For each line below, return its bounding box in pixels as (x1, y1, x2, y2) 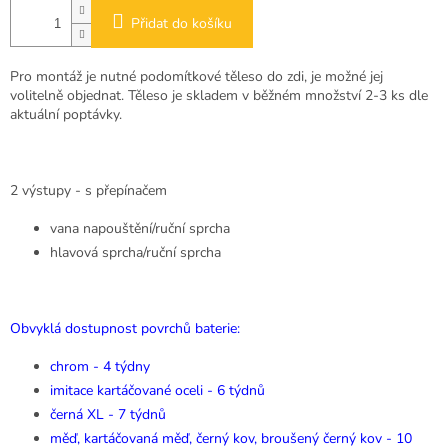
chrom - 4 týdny (50, 357, 150, 377)
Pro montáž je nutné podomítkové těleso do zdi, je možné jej (10, 67, 383, 87)
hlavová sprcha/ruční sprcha (50, 243, 221, 263)
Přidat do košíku (131, 14, 232, 34)
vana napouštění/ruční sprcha (50, 219, 230, 239)
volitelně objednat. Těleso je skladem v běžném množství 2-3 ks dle (10, 86, 428, 106)
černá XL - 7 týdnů (50, 405, 166, 425)
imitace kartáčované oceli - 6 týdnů (50, 381, 265, 401)
